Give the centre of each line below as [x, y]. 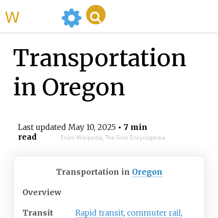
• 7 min [131, 127]
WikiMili [38, 16]
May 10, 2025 [92, 127]
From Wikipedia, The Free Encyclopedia [113, 138]
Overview [42, 192]
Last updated [43, 127]
